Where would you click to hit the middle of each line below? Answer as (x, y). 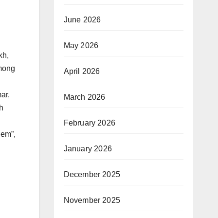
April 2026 (82, 71)
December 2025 (92, 174)
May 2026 (81, 45)
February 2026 (90, 123)
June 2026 (82, 20)
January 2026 (88, 149)
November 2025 (92, 200)
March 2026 (84, 97)
